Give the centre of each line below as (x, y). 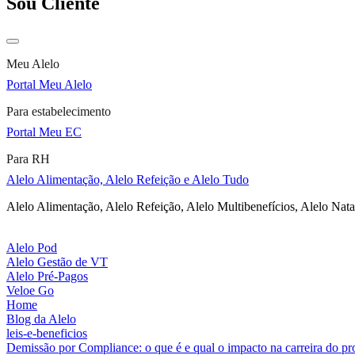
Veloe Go (30, 290)
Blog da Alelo (41, 319)
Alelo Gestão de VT (57, 261)
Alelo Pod (32, 247)
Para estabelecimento (59, 111)
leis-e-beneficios (47, 333)
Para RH (28, 158)
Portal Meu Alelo (49, 84)
